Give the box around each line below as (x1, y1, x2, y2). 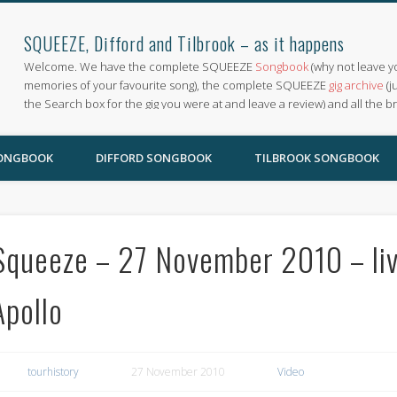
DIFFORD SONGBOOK (96, 150, 212, 166)
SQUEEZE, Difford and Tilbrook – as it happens (24, 30, 346, 57)
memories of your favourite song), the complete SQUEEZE (24, 77, 330, 93)
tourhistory (27, 363, 79, 379)
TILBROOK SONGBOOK (254, 150, 379, 166)
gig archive (329, 77, 385, 93)
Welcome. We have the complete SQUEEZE (24, 58, 256, 74)
